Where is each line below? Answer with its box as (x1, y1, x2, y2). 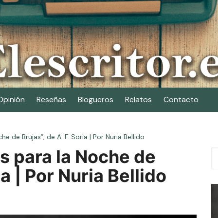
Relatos (125, 94, 152, 105)
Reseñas (36, 94, 66, 105)
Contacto (163, 94, 199, 105)
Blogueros (78, 94, 113, 105)
